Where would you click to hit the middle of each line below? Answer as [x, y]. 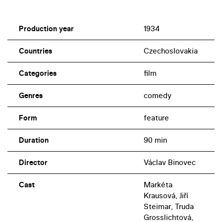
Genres [30, 95]
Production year [46, 28]
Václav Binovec [169, 162]
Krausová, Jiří [166, 195]
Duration [33, 140]
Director [33, 162]
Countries [35, 51]
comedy [157, 95]
